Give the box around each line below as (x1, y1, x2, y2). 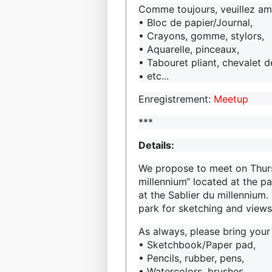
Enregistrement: (138, 92, 214, 105)
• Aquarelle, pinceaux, (138, 42, 239, 55)
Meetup (214, 92, 248, 105)
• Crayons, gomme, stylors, (138, 29, 264, 42)
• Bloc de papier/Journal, (138, 16, 253, 29)
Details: (138, 138, 174, 151)
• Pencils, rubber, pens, (138, 251, 244, 264)
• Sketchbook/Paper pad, (138, 238, 256, 251)
